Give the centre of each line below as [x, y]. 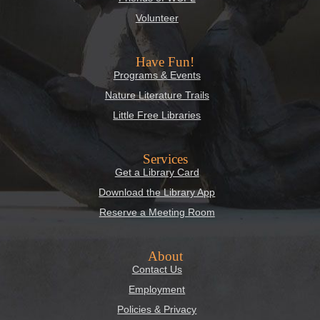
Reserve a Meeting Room [157, 212]
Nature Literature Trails [157, 95]
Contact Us [157, 270]
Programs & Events [157, 75]
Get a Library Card [157, 172]
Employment [157, 290]
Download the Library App [157, 192]
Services [165, 159]
